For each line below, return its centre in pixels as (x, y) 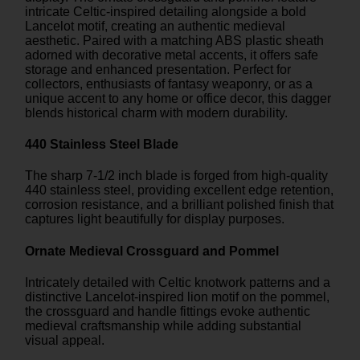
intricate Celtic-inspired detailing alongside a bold (166, 11)
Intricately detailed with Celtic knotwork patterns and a (178, 282)
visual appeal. (65, 340)
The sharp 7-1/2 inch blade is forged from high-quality (176, 176)
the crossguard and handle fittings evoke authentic (168, 311)
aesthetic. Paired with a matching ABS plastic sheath (174, 40)
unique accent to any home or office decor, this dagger (178, 98)
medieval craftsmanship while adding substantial (163, 325)
